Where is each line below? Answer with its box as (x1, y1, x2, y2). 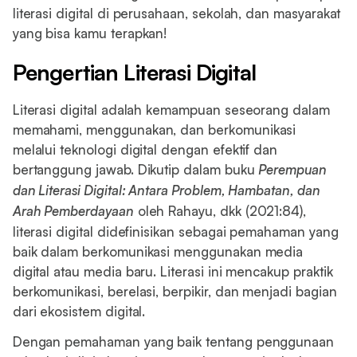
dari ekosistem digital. (12, 303, 146, 320)
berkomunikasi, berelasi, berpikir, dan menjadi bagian (12, 283, 337, 300)
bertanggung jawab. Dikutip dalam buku (12, 161, 259, 178)
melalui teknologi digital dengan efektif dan (12, 141, 278, 159)
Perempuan (258, 161, 327, 178)
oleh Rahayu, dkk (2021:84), (133, 202, 307, 220)
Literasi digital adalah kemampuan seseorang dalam (12, 101, 330, 119)
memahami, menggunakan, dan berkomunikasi (12, 121, 296, 139)
